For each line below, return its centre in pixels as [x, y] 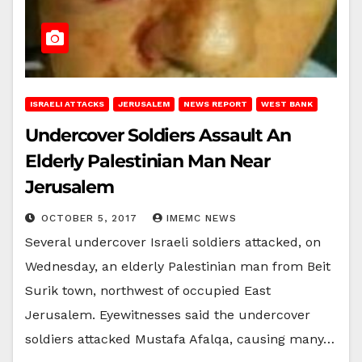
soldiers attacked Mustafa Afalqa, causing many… [180, 339]
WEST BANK [287, 103]
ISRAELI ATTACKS [67, 103]
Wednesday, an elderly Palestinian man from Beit [178, 266]
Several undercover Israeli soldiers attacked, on [173, 242]
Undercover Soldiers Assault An [158, 135]
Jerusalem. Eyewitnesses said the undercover [168, 314]
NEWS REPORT [215, 103]
